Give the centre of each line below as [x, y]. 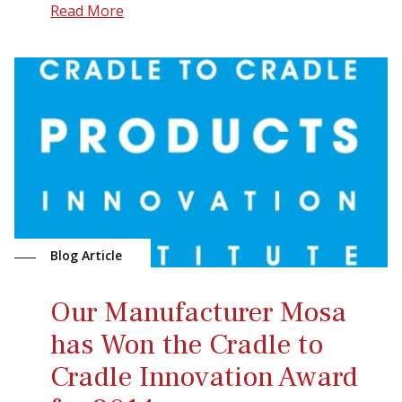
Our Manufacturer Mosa [198, 313]
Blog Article [86, 256]
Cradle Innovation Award [204, 377]
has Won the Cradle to [187, 345]
